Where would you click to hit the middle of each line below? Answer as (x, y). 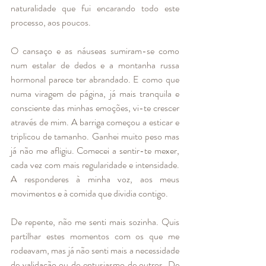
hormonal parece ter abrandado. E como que (95, 79)
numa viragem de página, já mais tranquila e (95, 93)
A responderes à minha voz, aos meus (95, 179)
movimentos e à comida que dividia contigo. (89, 193)
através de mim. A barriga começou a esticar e (95, 122)
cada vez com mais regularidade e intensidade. (95, 164)
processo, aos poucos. (51, 22)
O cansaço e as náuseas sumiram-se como (95, 50)
